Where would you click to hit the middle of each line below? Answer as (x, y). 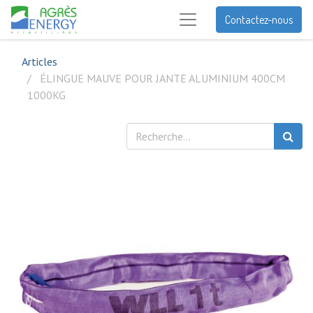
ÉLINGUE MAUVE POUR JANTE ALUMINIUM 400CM (162, 78)
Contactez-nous (259, 20)
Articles (39, 61)
